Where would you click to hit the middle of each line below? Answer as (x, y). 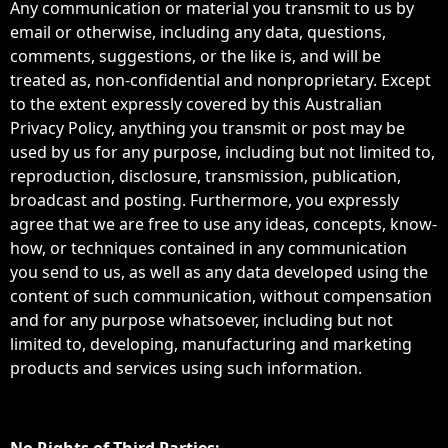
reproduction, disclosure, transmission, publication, (205, 176)
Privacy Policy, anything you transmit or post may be (207, 128)
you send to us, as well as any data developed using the (219, 272)
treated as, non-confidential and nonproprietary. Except (220, 80)
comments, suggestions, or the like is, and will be (195, 56)
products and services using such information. (186, 368)
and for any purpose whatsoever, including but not (201, 320)
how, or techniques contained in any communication (208, 248)
